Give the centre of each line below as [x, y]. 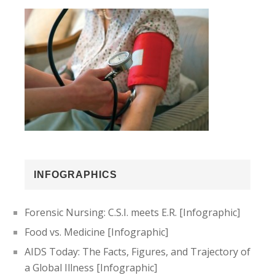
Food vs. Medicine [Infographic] [96, 232]
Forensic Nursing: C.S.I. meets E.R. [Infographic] [132, 212]
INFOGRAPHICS [76, 174]
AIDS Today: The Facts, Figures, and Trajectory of [137, 251]
